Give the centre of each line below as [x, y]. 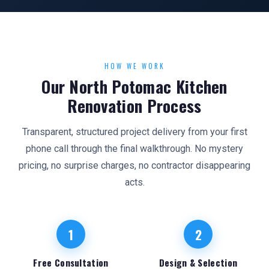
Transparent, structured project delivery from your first [134, 132]
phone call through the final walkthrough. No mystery [134, 149]
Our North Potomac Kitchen [134, 86]
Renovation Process [134, 106]
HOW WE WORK [134, 66]
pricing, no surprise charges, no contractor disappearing [134, 165]
